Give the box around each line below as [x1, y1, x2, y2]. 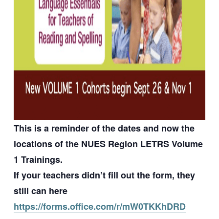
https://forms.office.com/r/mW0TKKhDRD [14, 200, 186, 213]
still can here [14, 184, 67, 197]
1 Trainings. [14, 153, 63, 166]
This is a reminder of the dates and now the [14, 122, 195, 135]
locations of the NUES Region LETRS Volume [14, 137, 203, 151]
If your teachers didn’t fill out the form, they [14, 169, 195, 182]
